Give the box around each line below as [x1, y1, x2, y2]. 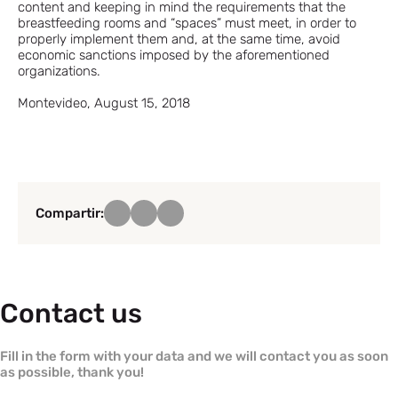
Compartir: [36, 205, 104, 221]
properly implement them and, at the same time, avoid [18, 31, 340, 47]
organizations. [18, 63, 100, 79]
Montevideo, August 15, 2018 [18, 95, 190, 111]
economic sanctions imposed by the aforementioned [18, 47, 330, 63]
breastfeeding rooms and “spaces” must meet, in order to [18, 15, 356, 31]
